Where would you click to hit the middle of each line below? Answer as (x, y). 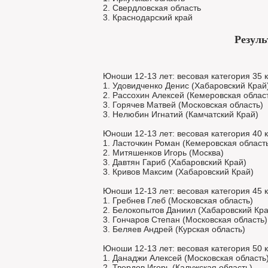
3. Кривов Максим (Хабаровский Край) (178, 172)
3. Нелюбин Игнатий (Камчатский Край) (181, 114)
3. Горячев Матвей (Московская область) (183, 105)
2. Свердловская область (152, 8)
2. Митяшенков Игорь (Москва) (163, 153)
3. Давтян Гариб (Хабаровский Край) (175, 162)
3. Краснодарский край (148, 17)
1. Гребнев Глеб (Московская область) (178, 200)
